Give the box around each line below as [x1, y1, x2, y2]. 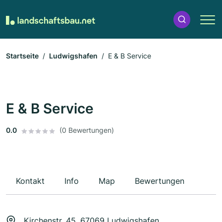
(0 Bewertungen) [59, 126, 114, 135]
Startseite [6, 52, 39, 60]
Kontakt [16, 176, 45, 186]
